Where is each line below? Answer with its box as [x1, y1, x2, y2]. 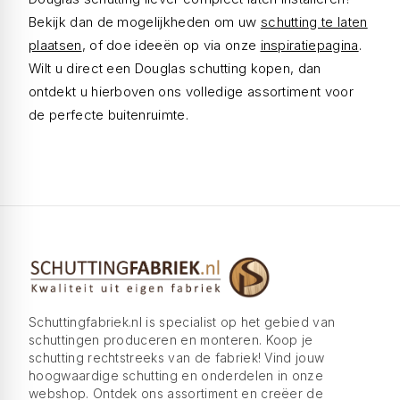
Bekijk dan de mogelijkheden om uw [29, 13, 261, 30]
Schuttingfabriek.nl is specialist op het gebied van [29, 314, 336, 329]
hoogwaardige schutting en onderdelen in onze [29, 368, 324, 383]
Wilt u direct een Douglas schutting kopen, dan [29, 60, 321, 77]
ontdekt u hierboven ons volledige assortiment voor [29, 83, 354, 100]
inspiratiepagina [260, 37, 359, 54]
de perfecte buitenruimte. [29, 106, 189, 123]
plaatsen [29, 37, 82, 54]
